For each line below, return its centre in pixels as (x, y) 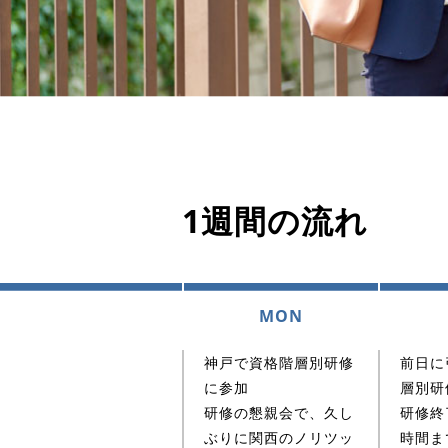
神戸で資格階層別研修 (279, 362)
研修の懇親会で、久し (279, 412)
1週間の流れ (275, 220)
